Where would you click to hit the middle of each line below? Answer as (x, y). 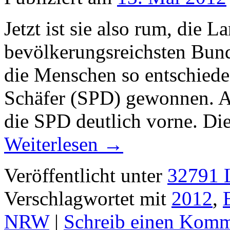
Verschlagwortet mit (85, 199)
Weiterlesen (54, 144)
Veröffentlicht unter (83, 176)
